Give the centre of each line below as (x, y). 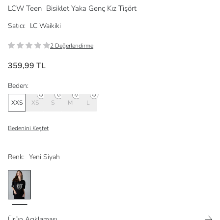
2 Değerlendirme (72, 46)
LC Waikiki (45, 26)
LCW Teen (26, 9)
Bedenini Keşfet (28, 128)
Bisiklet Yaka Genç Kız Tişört (91, 9)
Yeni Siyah (44, 157)
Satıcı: (17, 26)
